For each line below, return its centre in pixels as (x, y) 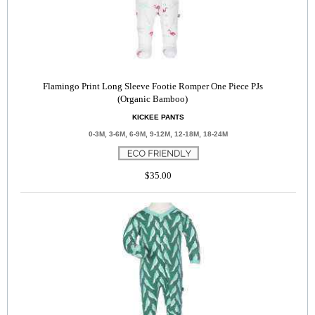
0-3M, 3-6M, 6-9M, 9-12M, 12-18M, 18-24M (158, 134)
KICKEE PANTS (158, 117)
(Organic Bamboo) (153, 99)
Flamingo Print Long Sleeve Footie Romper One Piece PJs (153, 86)
